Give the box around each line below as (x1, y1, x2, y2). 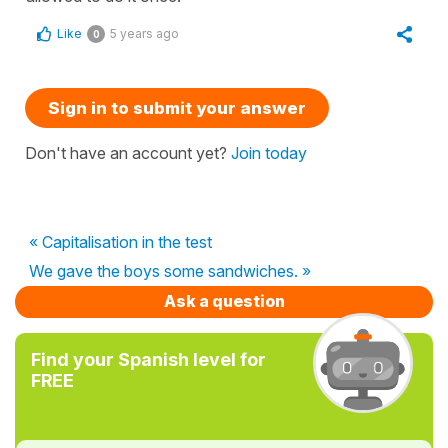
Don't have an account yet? (25, 143, 231, 163)
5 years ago (110, 26, 179, 41)
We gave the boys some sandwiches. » (29, 261, 311, 281)
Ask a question (163, 291, 285, 311)
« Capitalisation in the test (29, 232, 212, 252)
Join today (231, 143, 307, 163)
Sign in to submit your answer (48, 98, 306, 118)
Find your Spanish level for (31, 349, 266, 370)
